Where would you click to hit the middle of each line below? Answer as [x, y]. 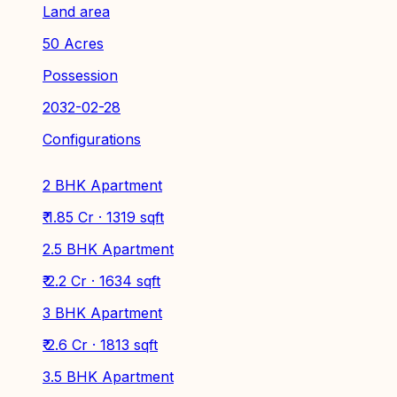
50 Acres [73, 43]
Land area [76, 11]
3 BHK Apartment [102, 312]
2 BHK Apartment [102, 185]
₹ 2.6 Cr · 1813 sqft [100, 344]
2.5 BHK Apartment [108, 249]
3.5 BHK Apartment [108, 376]
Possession [80, 75]
